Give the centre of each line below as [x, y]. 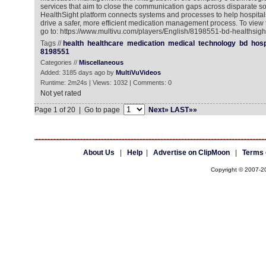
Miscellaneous [101, 62]
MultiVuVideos [138, 72]
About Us [99, 153]
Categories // [59, 62]
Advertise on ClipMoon [191, 153]
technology [217, 43]
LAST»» [183, 110]
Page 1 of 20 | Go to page [79, 110]
